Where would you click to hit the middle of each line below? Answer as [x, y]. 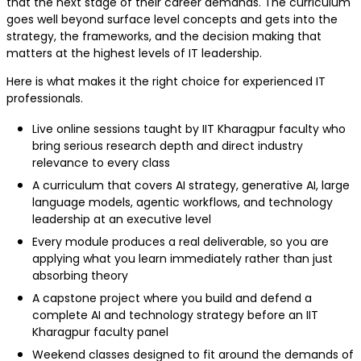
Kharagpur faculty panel [102, 332]
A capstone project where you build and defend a [172, 299]
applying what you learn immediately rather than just [183, 259]
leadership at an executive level [123, 220]
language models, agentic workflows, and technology [183, 203]
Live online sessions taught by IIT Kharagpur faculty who [189, 129]
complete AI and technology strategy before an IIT [175, 315]
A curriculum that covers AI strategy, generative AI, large [191, 186]
